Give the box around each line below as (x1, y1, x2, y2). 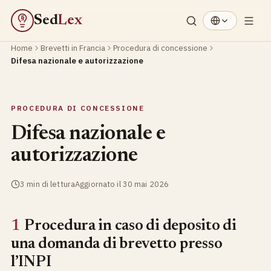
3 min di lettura (20, 179, 76, 189)
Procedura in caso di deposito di (24, 218, 237, 234)
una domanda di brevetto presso (11, 236, 223, 252)
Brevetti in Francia (41, 43, 105, 53)
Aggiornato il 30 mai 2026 (75, 179, 169, 189)
